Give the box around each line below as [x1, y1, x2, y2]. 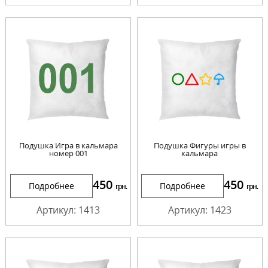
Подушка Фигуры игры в [153, 140, 246, 151]
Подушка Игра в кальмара [19, 140, 118, 151]
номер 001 [48, 148, 88, 159]
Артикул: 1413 [36, 203, 100, 217]
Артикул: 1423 [167, 203, 232, 217]
